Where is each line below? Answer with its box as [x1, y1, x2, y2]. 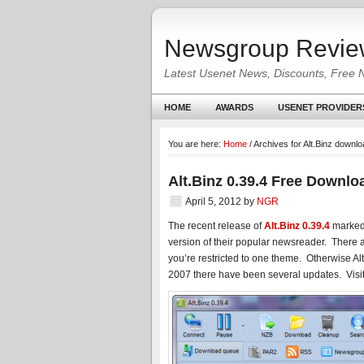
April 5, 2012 [185, 196, 241, 207]
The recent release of [168, 220, 264, 232]
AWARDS [215, 102, 253, 112]
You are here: [168, 139, 223, 149]
